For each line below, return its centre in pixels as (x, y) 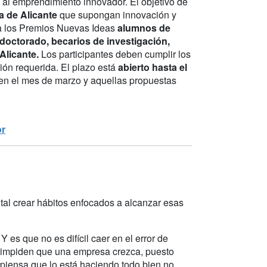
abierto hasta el (153, 67)
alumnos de (143, 27)
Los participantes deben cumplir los (116, 54)
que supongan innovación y (118, 14)
